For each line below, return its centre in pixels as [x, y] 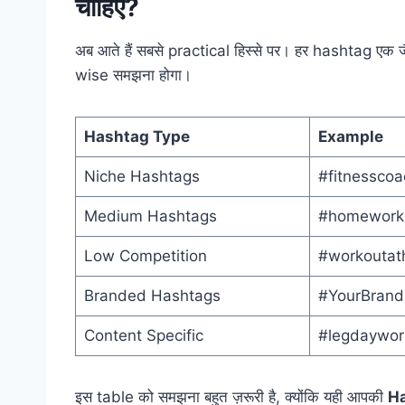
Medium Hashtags [150, 217]
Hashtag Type [137, 137]
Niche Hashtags [141, 177]
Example [350, 137]
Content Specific [143, 336]
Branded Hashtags [152, 296]
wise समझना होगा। [133, 75]
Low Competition [145, 256]
